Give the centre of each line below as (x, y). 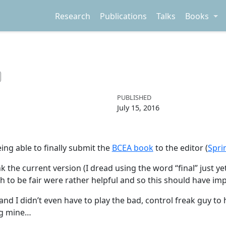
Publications (124, 16)
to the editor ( (180, 148)
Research (72, 16)
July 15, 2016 (138, 107)
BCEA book (132, 148)
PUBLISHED (134, 97)
